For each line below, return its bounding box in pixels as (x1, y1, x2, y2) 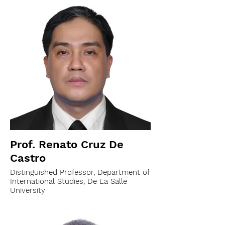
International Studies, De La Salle (10, 177, 127, 186)
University (10, 186, 45, 195)
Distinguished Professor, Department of (10, 168, 150, 177)
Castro (10, 152, 46, 164)
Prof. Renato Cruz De (10, 138, 124, 151)
